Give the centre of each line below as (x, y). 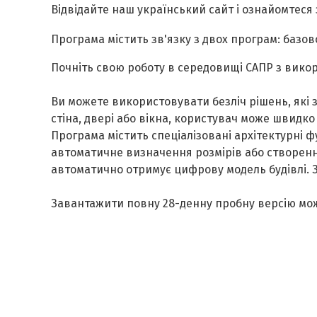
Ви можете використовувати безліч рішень (169, 102)
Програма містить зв (108, 39)
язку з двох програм (222, 39)
